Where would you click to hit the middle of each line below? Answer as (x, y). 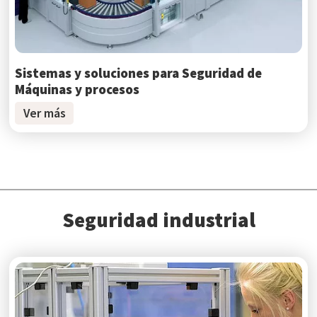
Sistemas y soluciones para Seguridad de (139, 73)
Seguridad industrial (158, 220)
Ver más (44, 114)
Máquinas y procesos (77, 89)
